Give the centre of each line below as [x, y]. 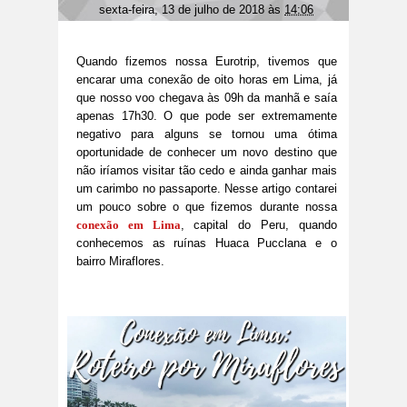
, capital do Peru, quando [258, 225]
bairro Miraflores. [120, 262]
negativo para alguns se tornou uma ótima [207, 134]
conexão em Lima [129, 225]
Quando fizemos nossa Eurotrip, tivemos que [207, 62]
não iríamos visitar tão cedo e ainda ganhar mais [207, 171]
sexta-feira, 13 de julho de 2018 [184, 10]
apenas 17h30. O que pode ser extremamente [207, 116]
